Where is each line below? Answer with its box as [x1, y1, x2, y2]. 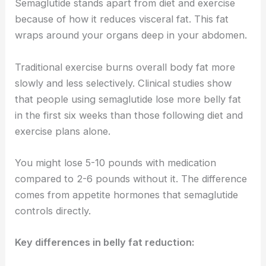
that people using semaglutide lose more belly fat [15, 93, 242, 105]
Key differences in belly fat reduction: [15, 236, 195, 249]
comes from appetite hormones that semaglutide [15, 188, 239, 201]
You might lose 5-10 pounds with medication [15, 156, 217, 169]
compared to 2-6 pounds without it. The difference [15, 172, 248, 185]
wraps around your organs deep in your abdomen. [15, 29, 248, 42]
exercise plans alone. [15, 125, 111, 137]
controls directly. [15, 204, 91, 217]
